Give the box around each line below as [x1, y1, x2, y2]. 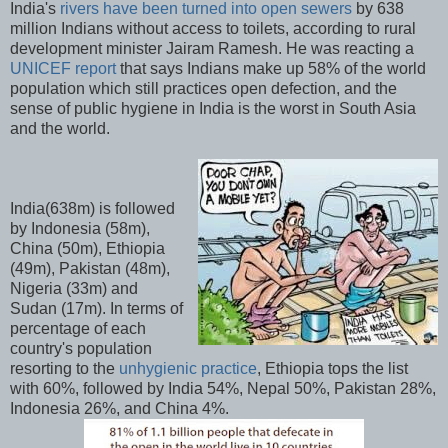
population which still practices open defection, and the [10, 79, 397, 97]
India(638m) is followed [10, 199, 175, 217]
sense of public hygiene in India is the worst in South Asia [10, 99, 416, 117]
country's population [10, 339, 152, 357]
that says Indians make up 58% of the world [116, 59, 426, 77]
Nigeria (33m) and [10, 279, 138, 297]
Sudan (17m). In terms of [10, 299, 183, 317]
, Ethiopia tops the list [257, 359, 408, 377]
